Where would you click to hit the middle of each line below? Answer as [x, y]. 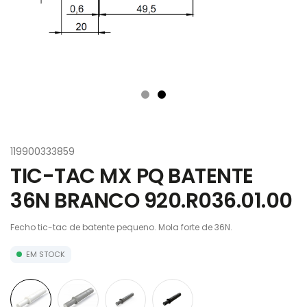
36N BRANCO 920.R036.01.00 [151, 201]
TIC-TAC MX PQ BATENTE [132, 176]
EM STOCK [46, 254]
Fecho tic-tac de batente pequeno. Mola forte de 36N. [121, 227]
